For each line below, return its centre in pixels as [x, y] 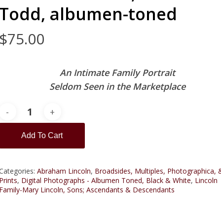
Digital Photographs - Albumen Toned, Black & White [106, 181]
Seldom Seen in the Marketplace [118, 87]
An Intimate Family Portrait [118, 73]
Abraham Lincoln [64, 171]
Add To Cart [42, 136]
